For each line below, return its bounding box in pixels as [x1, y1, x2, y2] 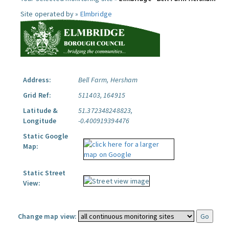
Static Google [23, 131, 68, 141]
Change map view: [18, 212, 77, 221]
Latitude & [23, 106, 58, 115]
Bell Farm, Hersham [78, 75, 138, 84]
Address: [23, 75, 52, 84]
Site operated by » [20, 9, 80, 18]
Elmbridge [80, 9, 112, 18]
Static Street [23, 168, 65, 177]
